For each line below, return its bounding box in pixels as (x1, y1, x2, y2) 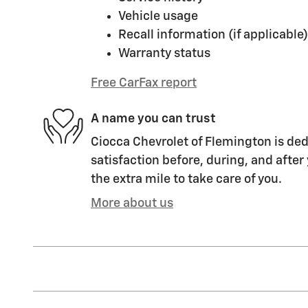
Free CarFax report (91, 77, 197, 90)
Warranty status (118, 47, 210, 60)
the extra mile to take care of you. (91, 173, 282, 186)
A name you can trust (91, 112, 216, 125)
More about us (91, 197, 173, 210)
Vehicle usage (118, 10, 198, 23)
